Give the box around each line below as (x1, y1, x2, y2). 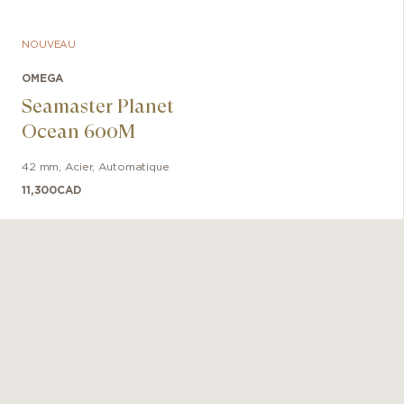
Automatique (98, 161, 170, 172)
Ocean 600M (22, 120, 135, 142)
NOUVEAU (22, 40, 77, 50)
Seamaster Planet (22, 95, 174, 117)
